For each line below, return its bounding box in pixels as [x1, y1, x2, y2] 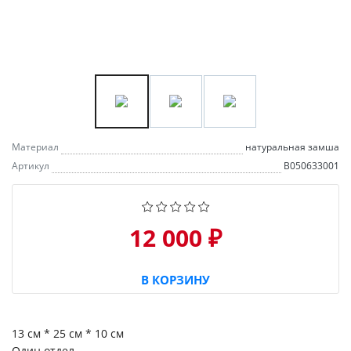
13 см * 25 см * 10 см [12, 325, 124, 341]
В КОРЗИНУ [141, 271, 210, 288]
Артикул [12, 158, 49, 172]
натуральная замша [245, 139, 339, 154]
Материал [12, 139, 59, 154]
